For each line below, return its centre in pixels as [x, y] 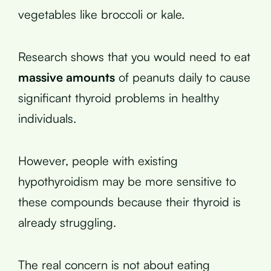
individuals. [47, 118]
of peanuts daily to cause [183, 77]
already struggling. [67, 222]
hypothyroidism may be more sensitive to [127, 181]
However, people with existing [98, 160]
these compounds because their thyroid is [129, 201]
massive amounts [67, 77]
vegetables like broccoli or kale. [101, 14]
